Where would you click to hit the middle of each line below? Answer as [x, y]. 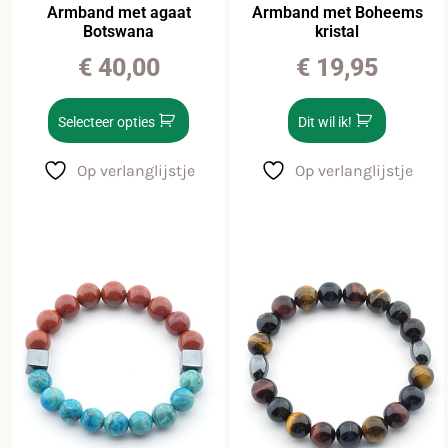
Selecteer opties [107, 122]
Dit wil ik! [325, 122]
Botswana [119, 31]
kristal [337, 31]
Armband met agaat [118, 12]
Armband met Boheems [337, 12]
